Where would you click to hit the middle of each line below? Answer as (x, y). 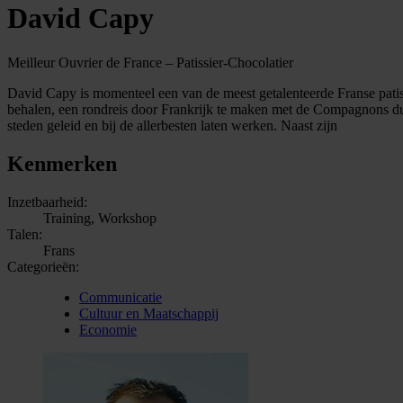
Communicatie (121, 297)
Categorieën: (43, 266)
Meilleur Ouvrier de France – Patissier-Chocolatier (150, 62)
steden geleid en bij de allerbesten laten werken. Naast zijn (172, 125)
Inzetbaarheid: (47, 201)
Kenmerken (62, 163)
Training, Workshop (100, 218)
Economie (108, 329)
